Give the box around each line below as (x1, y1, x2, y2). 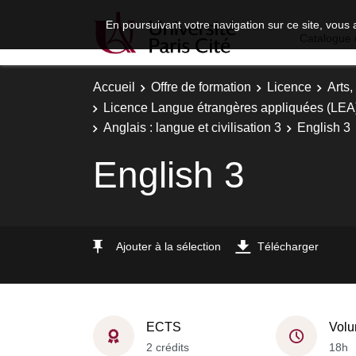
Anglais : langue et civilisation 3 (103, 121, 281, 134)
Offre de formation (151, 80, 251, 94)
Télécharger (257, 239, 319, 253)
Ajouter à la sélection (116, 239, 221, 253)
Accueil (93, 80, 135, 94)
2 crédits (146, 340, 189, 354)
